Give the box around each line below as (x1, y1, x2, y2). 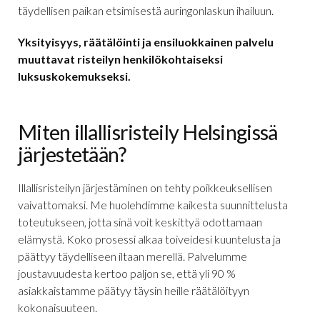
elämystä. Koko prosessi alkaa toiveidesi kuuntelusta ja (18, 231, 281, 246)
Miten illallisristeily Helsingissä (18, 119, 278, 144)
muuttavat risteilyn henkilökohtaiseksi (18, 51, 223, 66)
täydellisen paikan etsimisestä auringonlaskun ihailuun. (18, 3, 274, 17)
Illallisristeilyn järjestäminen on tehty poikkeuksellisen (18, 180, 272, 194)
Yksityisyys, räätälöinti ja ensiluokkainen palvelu (18, 34, 274, 49)
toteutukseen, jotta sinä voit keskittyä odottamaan (18, 214, 262, 229)
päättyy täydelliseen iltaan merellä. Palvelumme (18, 249, 247, 263)
